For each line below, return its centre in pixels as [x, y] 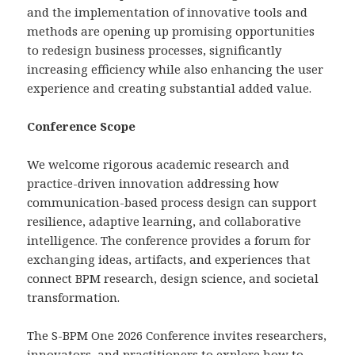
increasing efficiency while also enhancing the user [176, 69]
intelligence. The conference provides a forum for [169, 240]
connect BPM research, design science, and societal [173, 279]
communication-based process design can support [172, 202]
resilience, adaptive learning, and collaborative [164, 221]
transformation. [74, 298]
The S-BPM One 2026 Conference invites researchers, [177, 336]
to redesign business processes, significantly [155, 50]
